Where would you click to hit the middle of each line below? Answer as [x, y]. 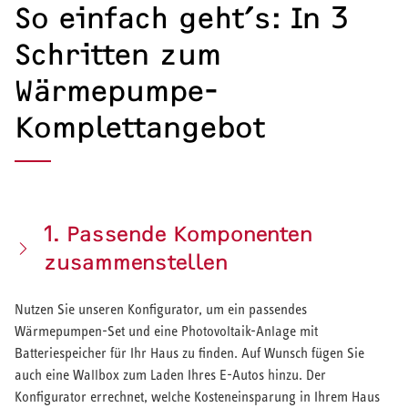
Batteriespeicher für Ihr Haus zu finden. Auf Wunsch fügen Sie [189, 352]
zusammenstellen [136, 262]
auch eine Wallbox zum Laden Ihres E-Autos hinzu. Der [170, 374]
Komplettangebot [140, 127]
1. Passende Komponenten [178, 234]
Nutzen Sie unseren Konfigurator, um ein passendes [161, 309]
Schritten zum [118, 54]
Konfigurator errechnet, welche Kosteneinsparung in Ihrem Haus [197, 396]
